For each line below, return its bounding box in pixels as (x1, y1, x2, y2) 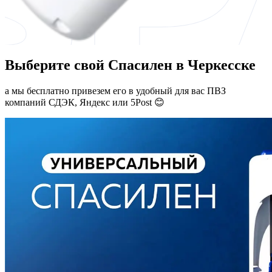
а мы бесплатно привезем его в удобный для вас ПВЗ (5, 85, 226, 96)
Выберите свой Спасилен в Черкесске (5, 56, 256, 73)
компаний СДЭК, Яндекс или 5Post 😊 (5, 97, 165, 107)
